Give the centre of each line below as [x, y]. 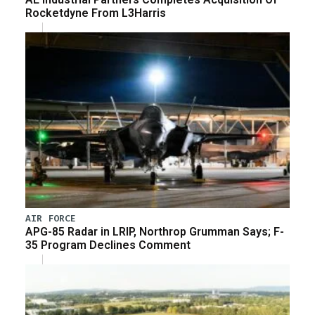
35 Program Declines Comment [108, 245]
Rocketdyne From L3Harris [96, 13]
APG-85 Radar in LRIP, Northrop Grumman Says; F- [155, 232]
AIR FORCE [51, 219]
